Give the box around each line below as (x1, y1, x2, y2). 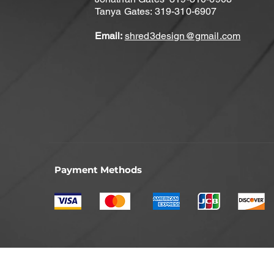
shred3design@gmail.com (124, 30, 241, 42)
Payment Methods (54, 164, 142, 176)
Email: (94, 30, 125, 42)
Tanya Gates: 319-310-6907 (94, 6, 217, 18)
